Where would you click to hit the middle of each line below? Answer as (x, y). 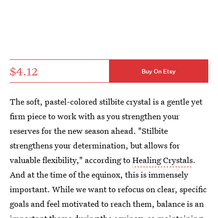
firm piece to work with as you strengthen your (95, 116)
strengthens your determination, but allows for (95, 145)
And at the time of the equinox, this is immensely (99, 174)
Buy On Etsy (159, 71)
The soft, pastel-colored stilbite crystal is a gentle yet (106, 101)
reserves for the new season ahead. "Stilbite (89, 131)
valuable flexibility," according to (71, 160)
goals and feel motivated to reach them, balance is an (107, 204)
